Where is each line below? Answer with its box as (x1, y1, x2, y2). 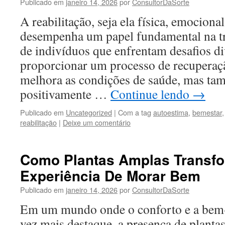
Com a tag (118, 107, 153, 118)
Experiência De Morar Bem (20, 165, 200, 186)
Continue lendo (110, 85, 192, 102)
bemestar (192, 107, 222, 118)
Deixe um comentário (63, 117, 131, 128)
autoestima (153, 107, 188, 118)
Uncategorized (66, 107, 112, 118)
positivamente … (20, 85, 110, 102)
